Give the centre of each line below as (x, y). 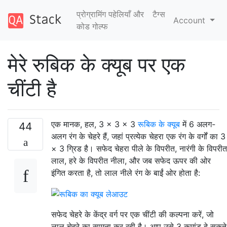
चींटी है (32, 89)
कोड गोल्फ (92, 26)
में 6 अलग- (198, 124)
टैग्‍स (159, 14)
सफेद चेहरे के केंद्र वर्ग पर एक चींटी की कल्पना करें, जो (133, 214)
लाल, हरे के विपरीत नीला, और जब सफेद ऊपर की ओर (131, 161)
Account (191, 20)
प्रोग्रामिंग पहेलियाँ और (110, 14)
